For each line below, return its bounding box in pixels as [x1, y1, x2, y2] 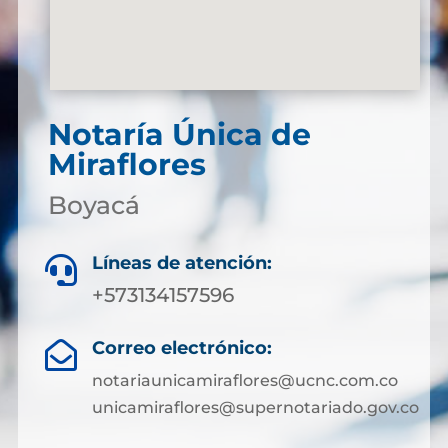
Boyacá [47, 189, 140, 220]
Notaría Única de [47, 115, 311, 153]
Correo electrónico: [91, 336, 272, 359]
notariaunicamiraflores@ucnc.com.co [91, 370, 398, 390]
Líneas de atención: [92, 251, 272, 274]
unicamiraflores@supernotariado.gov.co [91, 397, 419, 417]
